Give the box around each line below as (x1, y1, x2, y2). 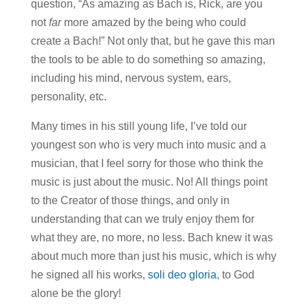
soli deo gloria (147, 268, 217, 280)
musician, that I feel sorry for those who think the (30, 157, 263, 169)
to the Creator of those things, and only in (30, 194, 230, 206)
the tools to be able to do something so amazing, (30, 53, 265, 65)
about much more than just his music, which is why (30, 250, 276, 262)
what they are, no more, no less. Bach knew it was (30, 231, 273, 243)
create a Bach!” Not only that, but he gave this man (30, 34, 275, 47)
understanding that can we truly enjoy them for (30, 212, 254, 225)
